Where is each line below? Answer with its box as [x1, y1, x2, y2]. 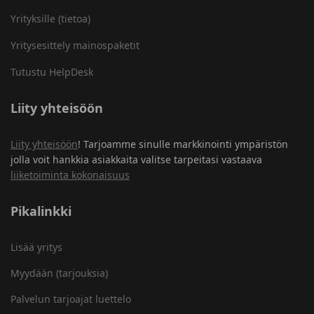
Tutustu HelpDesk [11, 65, 93, 78]
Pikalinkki [11, 203, 71, 219]
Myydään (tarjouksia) [11, 266, 108, 280]
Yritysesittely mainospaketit [11, 39, 139, 52]
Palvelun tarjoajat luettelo [11, 292, 131, 306]
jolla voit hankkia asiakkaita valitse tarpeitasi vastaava [11, 153, 262, 166]
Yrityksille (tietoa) [11, 12, 90, 25]
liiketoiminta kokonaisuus [11, 168, 130, 182]
